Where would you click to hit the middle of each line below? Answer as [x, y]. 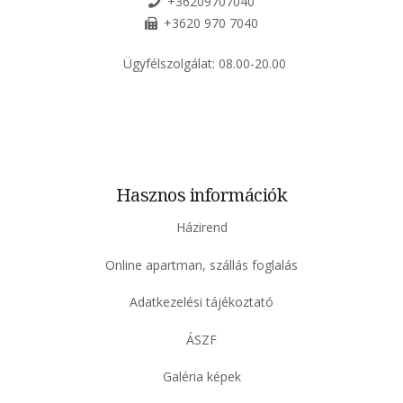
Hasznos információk [201, 195]
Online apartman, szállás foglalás [201, 264]
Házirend [201, 228]
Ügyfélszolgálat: [171, 64]
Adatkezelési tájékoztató [201, 302]
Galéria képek [201, 377]
